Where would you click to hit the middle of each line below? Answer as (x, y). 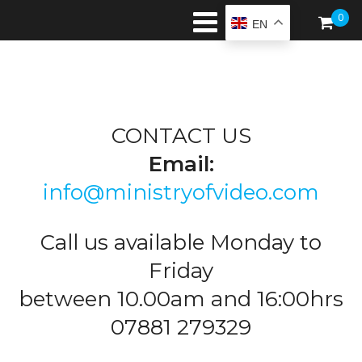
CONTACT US (181, 136)
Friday (181, 271)
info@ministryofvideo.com (181, 192)
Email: (181, 164)
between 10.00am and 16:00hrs (181, 299)
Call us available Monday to (181, 242)
